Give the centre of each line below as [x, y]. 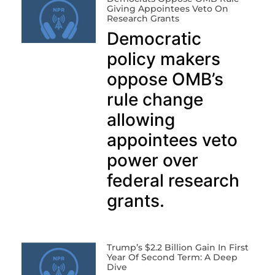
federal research [173, 180]
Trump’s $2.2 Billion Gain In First [177, 247]
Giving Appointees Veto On [167, 8]
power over [152, 160]
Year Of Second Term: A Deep [172, 257]
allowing [141, 119]
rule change [155, 99]
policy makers [163, 59]
